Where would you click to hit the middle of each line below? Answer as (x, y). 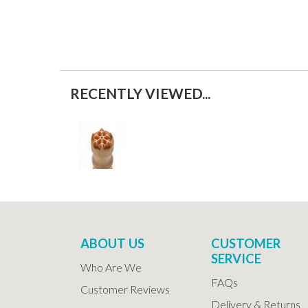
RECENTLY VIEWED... (140, 93)
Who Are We (111, 267)
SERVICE (236, 258)
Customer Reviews (125, 289)
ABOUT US (112, 243)
